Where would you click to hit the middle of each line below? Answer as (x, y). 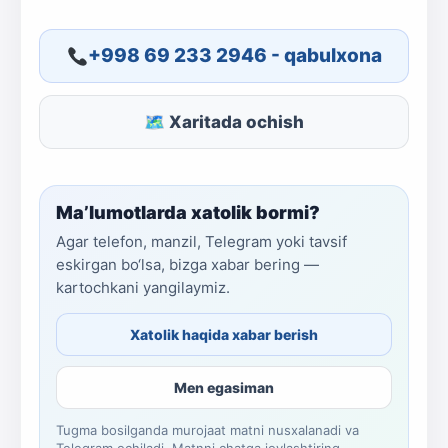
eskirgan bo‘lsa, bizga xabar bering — (187, 264)
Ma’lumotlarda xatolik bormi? (188, 212)
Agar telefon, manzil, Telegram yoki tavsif (201, 241)
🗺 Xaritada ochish (224, 122)
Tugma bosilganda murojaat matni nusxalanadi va (207, 430)
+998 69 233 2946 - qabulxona (234, 55)
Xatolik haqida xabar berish (224, 334)
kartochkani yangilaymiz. (143, 287)
